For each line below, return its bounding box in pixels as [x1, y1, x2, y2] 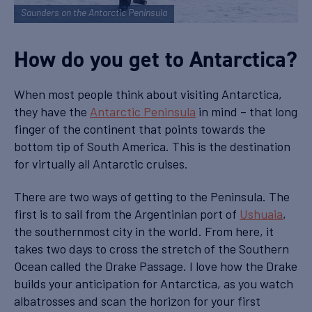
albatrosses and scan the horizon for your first [14, 293, 260, 309]
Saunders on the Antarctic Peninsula [21, 8, 167, 19]
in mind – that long [196, 103, 297, 119]
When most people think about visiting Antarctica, [14, 86, 282, 102]
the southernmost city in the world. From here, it [14, 224, 274, 240]
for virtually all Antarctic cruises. [14, 155, 191, 171]
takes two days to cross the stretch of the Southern [14, 241, 289, 257]
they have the [14, 103, 90, 119]
